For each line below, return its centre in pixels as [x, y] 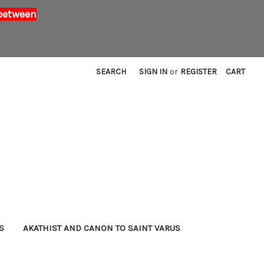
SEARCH [111, 71]
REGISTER [199, 71]
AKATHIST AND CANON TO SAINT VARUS [101, 228]
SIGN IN [154, 71]
